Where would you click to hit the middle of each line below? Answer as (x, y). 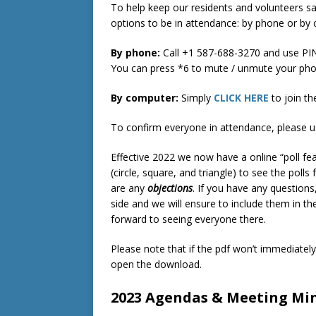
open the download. (156, 264)
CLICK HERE (241, 98)
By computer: (145, 98)
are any (129, 188)
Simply (196, 98)
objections (170, 188)
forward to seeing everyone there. (188, 219)
